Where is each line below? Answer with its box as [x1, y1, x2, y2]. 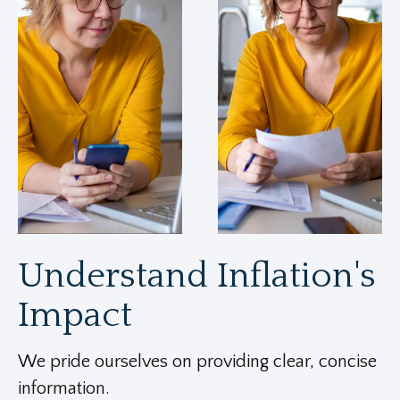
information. [18, 379, 110, 398]
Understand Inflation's [18, 256, 376, 296]
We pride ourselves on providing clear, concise [18, 352, 377, 371]
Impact [18, 296, 132, 335]
